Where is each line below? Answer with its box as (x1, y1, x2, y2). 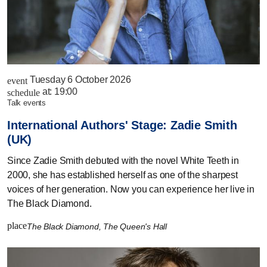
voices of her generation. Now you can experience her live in (7, 184, 254, 195)
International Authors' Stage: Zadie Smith (7, 119, 237, 132)
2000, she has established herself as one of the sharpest (7, 170, 238, 181)
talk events (11, 98, 46, 108)
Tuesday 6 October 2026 (29, 74, 131, 85)
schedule (7, 88, 40, 98)
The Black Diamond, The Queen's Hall (27, 222, 169, 232)
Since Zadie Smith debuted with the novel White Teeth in (7, 156, 239, 166)
